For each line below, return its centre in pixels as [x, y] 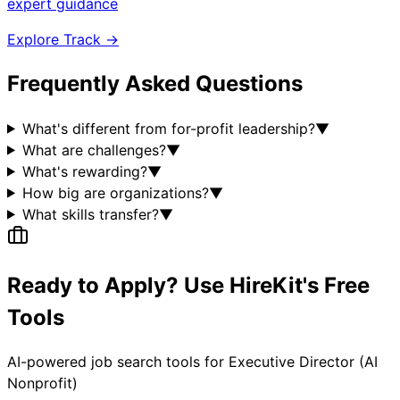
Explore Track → [63, 39]
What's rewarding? [84, 171]
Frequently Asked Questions [155, 83]
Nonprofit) [42, 383]
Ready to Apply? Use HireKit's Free [188, 285]
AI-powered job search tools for [118, 362]
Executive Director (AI [303, 362]
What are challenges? [94, 150]
